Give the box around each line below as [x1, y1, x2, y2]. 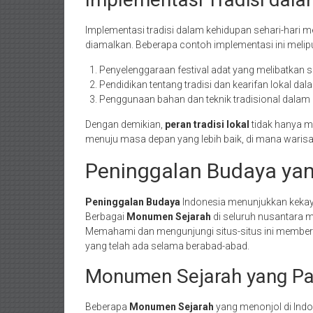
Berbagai [85, 211, 126, 222]
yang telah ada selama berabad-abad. [85, 240, 249, 252]
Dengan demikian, [85, 119, 165, 130]
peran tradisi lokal [165, 119, 249, 130]
